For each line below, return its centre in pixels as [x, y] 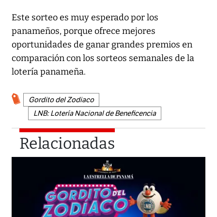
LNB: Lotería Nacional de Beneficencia [95, 113]
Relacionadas [67, 143]
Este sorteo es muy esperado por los [85, 17]
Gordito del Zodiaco [61, 100]
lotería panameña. [49, 71]
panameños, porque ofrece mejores [84, 31]
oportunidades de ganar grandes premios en [102, 44]
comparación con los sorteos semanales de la [103, 58]
